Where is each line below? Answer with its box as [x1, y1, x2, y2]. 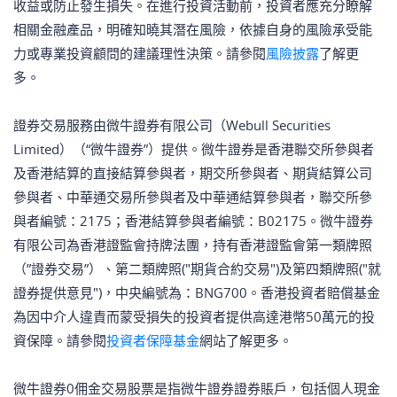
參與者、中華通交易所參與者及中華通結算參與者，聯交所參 [13, 188, 372, 206]
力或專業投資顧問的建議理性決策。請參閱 [13, 44, 266, 62]
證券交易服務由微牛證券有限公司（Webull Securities [13, 116, 331, 134]
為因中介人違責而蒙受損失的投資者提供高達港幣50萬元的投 [13, 307, 375, 325]
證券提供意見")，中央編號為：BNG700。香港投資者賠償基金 [13, 284, 380, 301]
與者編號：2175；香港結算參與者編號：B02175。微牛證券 [13, 212, 373, 230]
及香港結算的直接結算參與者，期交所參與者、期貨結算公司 [13, 164, 372, 182]
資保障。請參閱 [13, 331, 106, 349]
